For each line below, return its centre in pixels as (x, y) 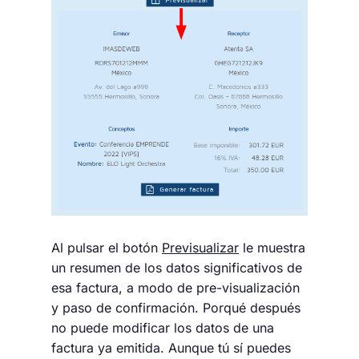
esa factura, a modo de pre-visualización (175, 288)
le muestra (272, 248)
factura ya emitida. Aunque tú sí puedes (171, 348)
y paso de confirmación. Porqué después (176, 308)
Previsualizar (200, 248)
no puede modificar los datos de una (163, 328)
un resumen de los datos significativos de (177, 268)
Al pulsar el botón (107, 248)
